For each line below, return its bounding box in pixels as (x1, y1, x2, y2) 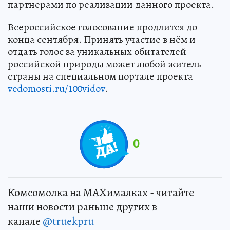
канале (8, 213, 43, 229)
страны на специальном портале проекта (8, 69, 193, 83)
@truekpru (43, 213, 94, 229)
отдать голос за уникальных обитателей (8, 44, 186, 59)
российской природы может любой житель (8, 56, 201, 71)
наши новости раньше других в (8, 199, 157, 215)
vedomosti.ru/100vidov (8, 81, 105, 95)
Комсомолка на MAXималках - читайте (8, 184, 194, 200)
